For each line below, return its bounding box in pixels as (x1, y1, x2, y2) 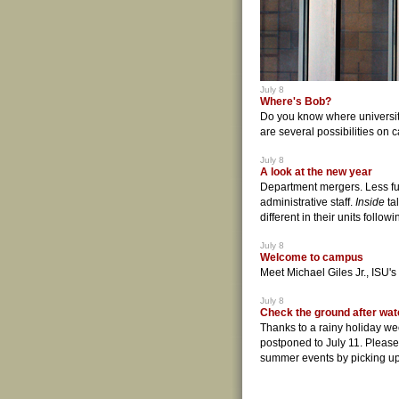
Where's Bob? (260, 94, 331, 108)
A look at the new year (260, 165, 372, 178)
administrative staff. (260, 195, 355, 208)
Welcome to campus (260, 250, 363, 264)
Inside (355, 195, 385, 208)
